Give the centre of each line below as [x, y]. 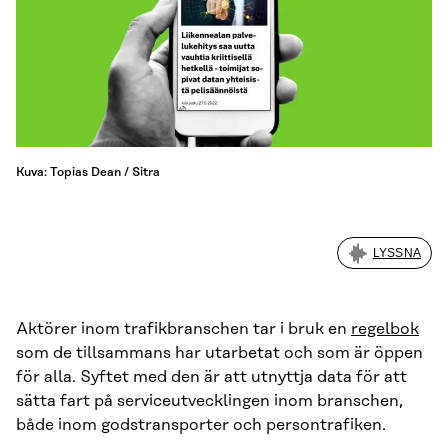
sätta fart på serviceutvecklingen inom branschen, [209, 401]
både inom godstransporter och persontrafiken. [201, 425]
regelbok [385, 329]
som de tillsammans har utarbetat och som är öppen [219, 353]
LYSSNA [396, 253]
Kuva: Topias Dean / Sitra [88, 172]
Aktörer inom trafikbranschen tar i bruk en [183, 329]
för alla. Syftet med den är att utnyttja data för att [211, 377]
